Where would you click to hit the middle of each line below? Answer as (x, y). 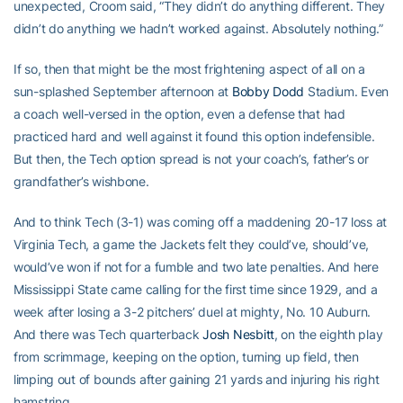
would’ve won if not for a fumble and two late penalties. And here (196, 267)
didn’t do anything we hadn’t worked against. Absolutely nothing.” (198, 28)
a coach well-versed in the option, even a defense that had (179, 114)
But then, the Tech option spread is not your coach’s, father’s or (191, 159)
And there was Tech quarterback (108, 334)
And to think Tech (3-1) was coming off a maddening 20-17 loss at (201, 222)
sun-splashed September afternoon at (123, 91)
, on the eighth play (328, 334)
